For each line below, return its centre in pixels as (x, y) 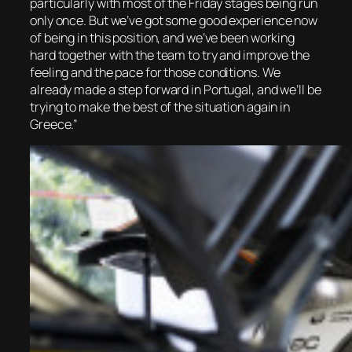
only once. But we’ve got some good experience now (174, 21)
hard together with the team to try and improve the (170, 55)
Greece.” (54, 125)
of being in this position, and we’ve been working (163, 38)
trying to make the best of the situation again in (160, 107)
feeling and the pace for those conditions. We (155, 73)
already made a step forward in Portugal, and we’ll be (176, 90)
